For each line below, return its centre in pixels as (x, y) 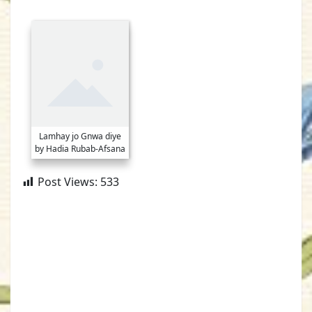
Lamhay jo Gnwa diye (80, 136)
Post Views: (68, 182)
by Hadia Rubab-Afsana (80, 149)
